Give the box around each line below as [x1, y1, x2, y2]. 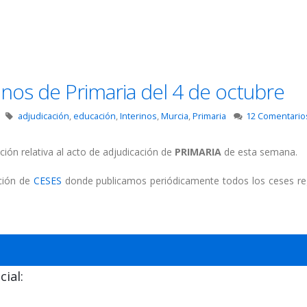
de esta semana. [224, 145, 297, 159]
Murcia [160, 110, 188, 123]
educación [73, 110, 116, 123]
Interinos [119, 110, 157, 123]
